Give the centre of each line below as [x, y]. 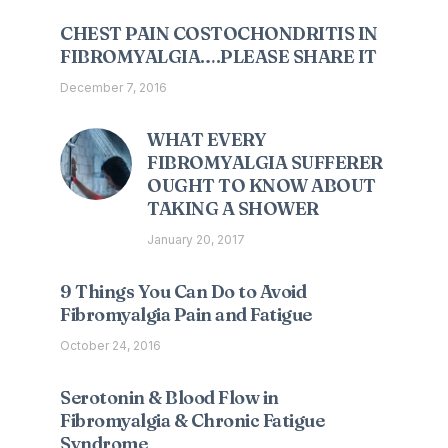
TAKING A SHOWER [233, 209]
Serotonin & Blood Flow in [169, 398]
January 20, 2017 [196, 240]
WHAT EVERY [207, 140]
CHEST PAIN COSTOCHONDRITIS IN [219, 34]
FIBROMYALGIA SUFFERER [265, 163]
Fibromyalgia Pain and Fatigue [186, 315]
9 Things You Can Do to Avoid [183, 292]
